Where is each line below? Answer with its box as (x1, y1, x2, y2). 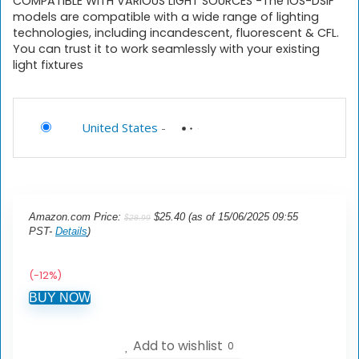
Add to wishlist (133, 337, 223, 356)
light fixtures (13, 57, 83, 73)
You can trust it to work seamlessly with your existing (13, 41, 320, 57)
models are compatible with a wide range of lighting (13, 9, 319, 25)
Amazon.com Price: (29, 211, 124, 223)
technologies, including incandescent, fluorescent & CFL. (13, 25, 339, 41)
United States (82, 119, 158, 135)
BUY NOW (29, 291, 91, 305)
